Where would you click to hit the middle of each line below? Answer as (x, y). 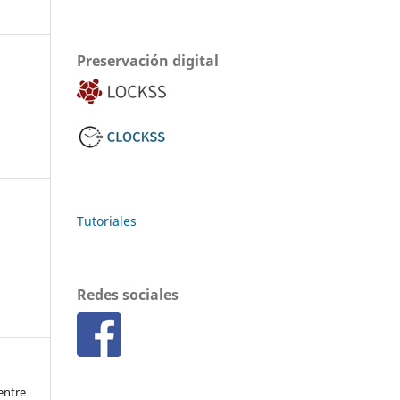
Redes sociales (128, 294)
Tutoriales (108, 221)
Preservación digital (148, 60)
